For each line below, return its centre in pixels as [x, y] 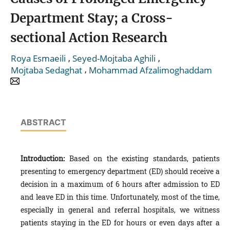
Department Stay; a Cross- [92, 18]
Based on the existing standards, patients [142, 158]
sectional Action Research [89, 37]
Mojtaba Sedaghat [46, 70]
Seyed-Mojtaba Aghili [114, 59]
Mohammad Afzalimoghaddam [150, 70]
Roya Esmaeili [38, 59]
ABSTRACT [44, 122]
